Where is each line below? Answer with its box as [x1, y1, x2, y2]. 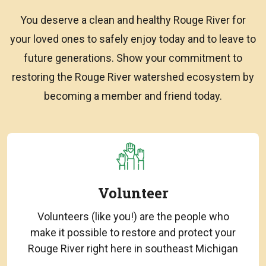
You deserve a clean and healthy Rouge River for [20, 13, 246, 26]
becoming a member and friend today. [44, 89, 222, 102]
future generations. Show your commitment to [24, 51, 242, 64]
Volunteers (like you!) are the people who [37, 210, 229, 223]
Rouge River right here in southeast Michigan [28, 242, 238, 255]
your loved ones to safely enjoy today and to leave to [10, 32, 256, 45]
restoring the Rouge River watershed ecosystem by [12, 70, 254, 83]
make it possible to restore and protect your [30, 226, 236, 239]
